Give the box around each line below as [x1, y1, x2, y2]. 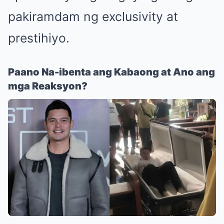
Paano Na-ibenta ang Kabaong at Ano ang [8, 65, 215, 78]
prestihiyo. [8, 30, 69, 45]
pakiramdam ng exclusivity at [8, 8, 178, 24]
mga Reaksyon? [8, 79, 87, 92]
